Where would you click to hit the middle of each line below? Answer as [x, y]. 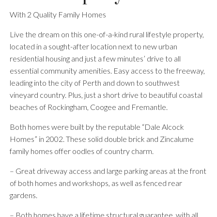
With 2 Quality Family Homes [58, 14]
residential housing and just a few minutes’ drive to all [95, 58]
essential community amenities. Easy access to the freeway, [107, 70]
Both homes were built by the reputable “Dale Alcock [97, 127]
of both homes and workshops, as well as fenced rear [96, 183]
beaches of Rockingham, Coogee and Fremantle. [89, 107]
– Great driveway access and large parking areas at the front [108, 171]
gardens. [23, 195]
